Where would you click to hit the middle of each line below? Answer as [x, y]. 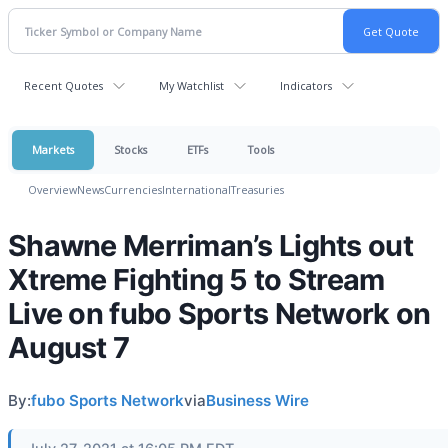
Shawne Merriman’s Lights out [210, 245]
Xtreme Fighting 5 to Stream [196, 279]
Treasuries [257, 189]
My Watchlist [191, 85]
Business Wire [257, 400]
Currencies [133, 189]
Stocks [130, 149]
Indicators [306, 85]
